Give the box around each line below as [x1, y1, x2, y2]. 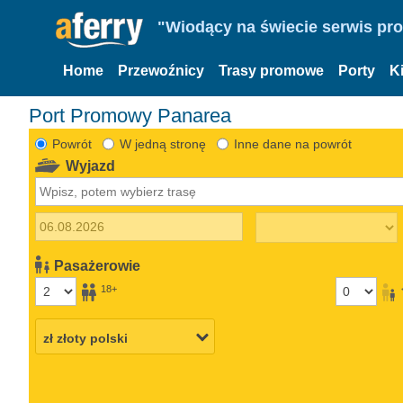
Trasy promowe [219, 63, 324, 78]
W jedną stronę [119, 136, 206, 151]
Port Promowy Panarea [29, 103, 231, 127]
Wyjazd [66, 157, 116, 174]
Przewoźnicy [118, 63, 204, 78]
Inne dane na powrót [233, 136, 352, 151]
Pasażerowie [54, 257, 141, 273]
